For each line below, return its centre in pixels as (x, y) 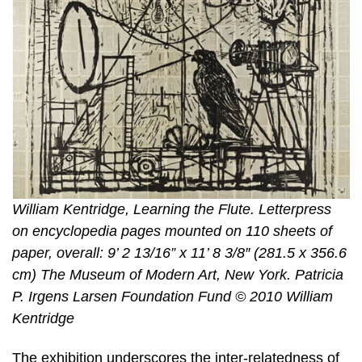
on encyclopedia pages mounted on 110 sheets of (172, 231)
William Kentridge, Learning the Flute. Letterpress (172, 209)
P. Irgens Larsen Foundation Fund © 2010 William (173, 296)
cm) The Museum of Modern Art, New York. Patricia (178, 274)
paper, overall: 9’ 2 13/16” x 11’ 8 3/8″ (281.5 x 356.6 (179, 253)
